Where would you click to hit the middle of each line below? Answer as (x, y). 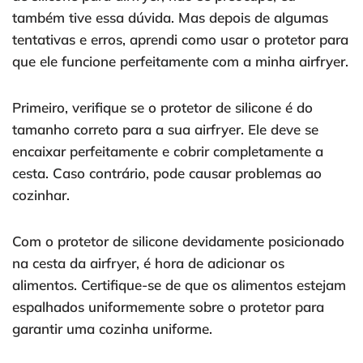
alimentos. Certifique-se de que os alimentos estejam (179, 285)
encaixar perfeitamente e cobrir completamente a (168, 152)
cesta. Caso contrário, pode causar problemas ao (167, 173)
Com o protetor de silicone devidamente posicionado (178, 241)
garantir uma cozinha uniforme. (112, 329)
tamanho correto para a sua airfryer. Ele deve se (165, 130)
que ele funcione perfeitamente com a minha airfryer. (180, 62)
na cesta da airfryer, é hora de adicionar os (148, 263)
